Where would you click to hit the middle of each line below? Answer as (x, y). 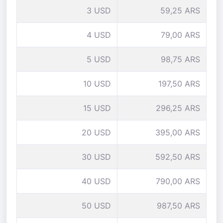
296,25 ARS (178, 108)
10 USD (97, 84)
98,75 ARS (180, 59)
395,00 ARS (178, 132)
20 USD (96, 132)
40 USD (96, 181)
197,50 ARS (179, 84)
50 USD (96, 206)
